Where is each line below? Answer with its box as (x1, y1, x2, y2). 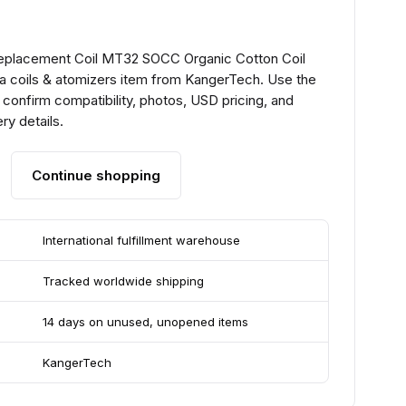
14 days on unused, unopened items (43, 314, 249, 329)
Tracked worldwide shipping (43, 274, 205, 288)
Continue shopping (32, 167, 161, 184)
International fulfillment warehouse (43, 233, 241, 247)
